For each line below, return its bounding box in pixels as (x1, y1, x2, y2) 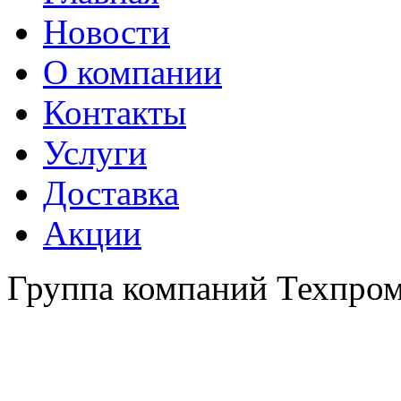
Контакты (43, 92, 186, 132)
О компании (43, 52, 222, 91)
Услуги (43, 132, 147, 172)
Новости (43, 12, 170, 51)
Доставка (43, 173, 179, 212)
